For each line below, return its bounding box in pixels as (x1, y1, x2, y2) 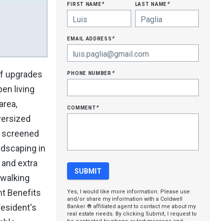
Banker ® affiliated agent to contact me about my (67, 203, 196, 210)
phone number (67, 69, 113, 76)
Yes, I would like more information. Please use (67, 188, 190, 195)
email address (67, 34, 114, 42)
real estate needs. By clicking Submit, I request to (67, 211, 197, 217)
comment (67, 103, 98, 111)
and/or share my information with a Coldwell (67, 196, 183, 202)
